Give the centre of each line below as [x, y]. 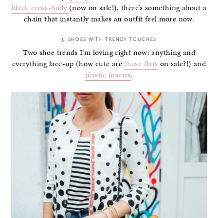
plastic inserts [108, 75]
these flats [141, 64]
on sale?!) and [182, 64]
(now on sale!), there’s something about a [138, 8]
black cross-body [40, 8]
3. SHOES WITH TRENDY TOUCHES [109, 39]
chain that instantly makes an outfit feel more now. [109, 19]
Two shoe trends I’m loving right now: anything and [109, 52]
